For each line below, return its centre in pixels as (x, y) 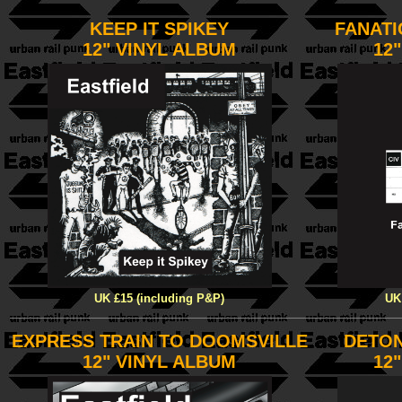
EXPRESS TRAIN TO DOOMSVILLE (159, 341)
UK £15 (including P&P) (159, 298)
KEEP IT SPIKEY (159, 29)
